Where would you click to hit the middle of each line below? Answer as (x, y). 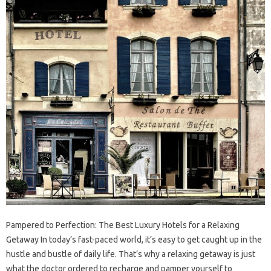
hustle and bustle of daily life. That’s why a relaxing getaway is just (131, 254)
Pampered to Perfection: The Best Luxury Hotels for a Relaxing (123, 225)
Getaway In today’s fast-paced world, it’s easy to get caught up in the (134, 240)
